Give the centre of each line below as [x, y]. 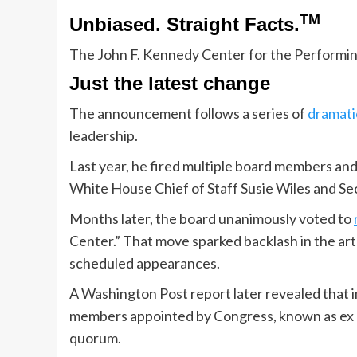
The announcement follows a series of [188, 114]
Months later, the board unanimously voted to [212, 219]
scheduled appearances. [145, 263]
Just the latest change [170, 84]
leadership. [104, 136]
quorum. [95, 338]
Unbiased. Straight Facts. [184, 25]
